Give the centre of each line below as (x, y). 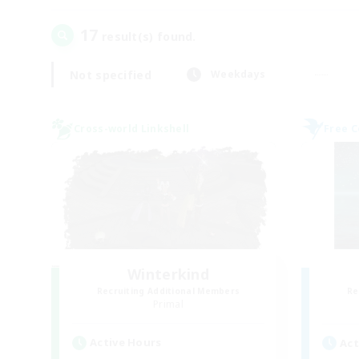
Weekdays (238, 74)
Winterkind (168, 274)
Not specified (111, 75)
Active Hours (126, 342)
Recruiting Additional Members (168, 291)
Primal (168, 304)
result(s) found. (147, 36)
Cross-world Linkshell (132, 129)
